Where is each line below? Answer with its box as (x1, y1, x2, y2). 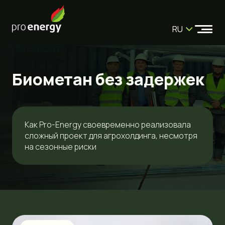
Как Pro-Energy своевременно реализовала (25, 119, 191, 130)
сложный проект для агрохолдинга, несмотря (25, 130, 197, 141)
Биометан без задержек (12, 68, 204, 90)
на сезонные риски (25, 141, 96, 152)
